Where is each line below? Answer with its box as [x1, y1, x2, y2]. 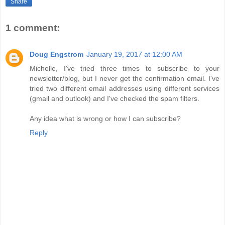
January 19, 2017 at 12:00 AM [86, 50, 182, 58]
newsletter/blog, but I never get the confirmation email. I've [30, 74, 219, 82]
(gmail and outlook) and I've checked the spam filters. [30, 94, 199, 102]
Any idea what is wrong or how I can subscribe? [30, 114, 181, 123]
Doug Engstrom [30, 50, 83, 58]
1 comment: [6, 23, 60, 34]
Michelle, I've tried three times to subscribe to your [30, 64, 219, 72]
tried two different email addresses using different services [30, 84, 219, 92]
